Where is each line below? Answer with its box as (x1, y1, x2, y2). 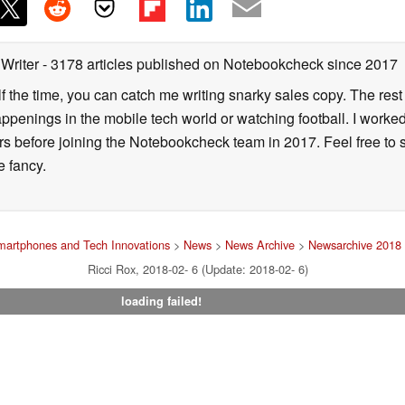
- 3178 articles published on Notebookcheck (42, 52, 324, 74)
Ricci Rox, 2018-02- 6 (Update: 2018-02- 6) (88, 259, 308, 278)
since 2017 (324, 52, 398, 74)
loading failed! (120, 292, 202, 309)
